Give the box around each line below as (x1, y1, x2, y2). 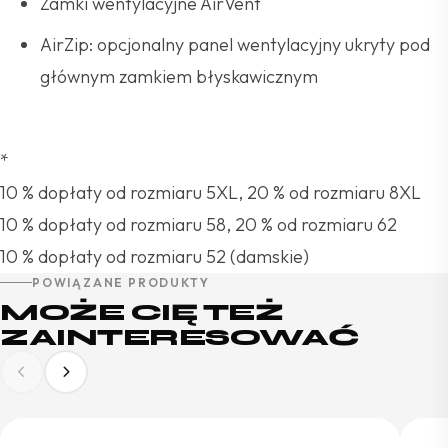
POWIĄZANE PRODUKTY (32, 275, 210, 290)
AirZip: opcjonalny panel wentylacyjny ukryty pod (40, 33, 430, 56)
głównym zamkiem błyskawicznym (40, 65, 318, 88)
